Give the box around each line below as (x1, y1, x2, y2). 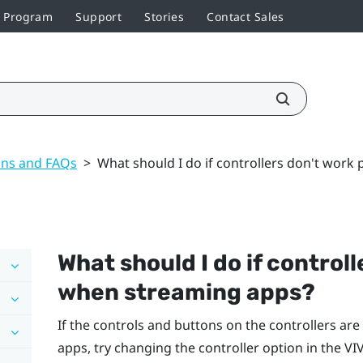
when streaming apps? (57, 278, 315, 305)
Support (75, 8, 122, 24)
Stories (144, 8, 185, 24)
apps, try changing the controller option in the (57, 338, 344, 357)
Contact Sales (207, 8, 284, 24)
